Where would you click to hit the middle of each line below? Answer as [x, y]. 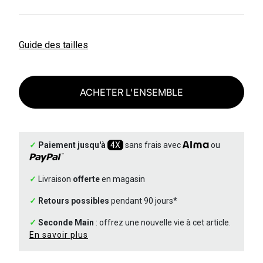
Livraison [55, 179]
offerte [86, 179]
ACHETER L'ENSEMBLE [131, 92]
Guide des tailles [53, 45]
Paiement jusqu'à [72, 145]
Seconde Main [66, 223]
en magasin [122, 179]
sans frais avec [153, 145]
